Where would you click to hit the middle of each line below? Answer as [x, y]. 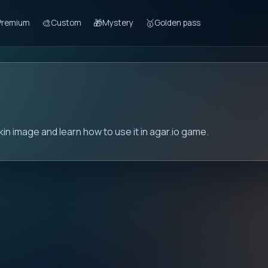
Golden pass [177, 23]
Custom [66, 23]
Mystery [118, 23]
